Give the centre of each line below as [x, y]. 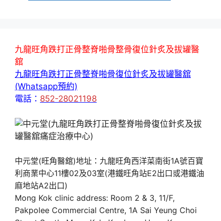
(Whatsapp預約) [46, 86]
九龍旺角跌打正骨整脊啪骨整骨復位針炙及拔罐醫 [107, 49]
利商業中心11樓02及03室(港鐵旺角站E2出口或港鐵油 [110, 173]
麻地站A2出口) [41, 185]
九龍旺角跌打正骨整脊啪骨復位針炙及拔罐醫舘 [103, 74]
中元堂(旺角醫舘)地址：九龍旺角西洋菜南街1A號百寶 [109, 161]
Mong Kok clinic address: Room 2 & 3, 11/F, [95, 198]
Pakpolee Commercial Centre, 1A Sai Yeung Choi [106, 210]
